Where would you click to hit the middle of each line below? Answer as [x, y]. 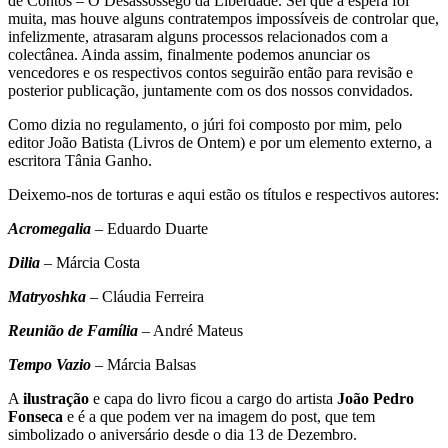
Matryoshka [49, 296]
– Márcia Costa [92, 262]
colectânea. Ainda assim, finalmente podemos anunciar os [189, 54]
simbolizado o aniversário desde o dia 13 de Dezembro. [184, 434]
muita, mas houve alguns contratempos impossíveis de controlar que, [223, 18]
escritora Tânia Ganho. [80, 160]
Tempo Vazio [49, 364]
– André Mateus [190, 330]
